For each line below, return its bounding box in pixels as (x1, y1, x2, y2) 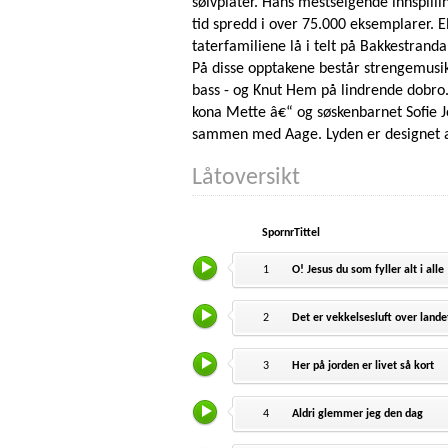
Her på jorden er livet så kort (292, 360, 435, 373)
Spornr (262, 227, 294, 240)
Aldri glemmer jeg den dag (292, 408, 424, 421)
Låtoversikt (192, 166, 300, 191)
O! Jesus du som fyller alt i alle (292, 264, 445, 277)
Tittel (294, 227, 320, 240)
